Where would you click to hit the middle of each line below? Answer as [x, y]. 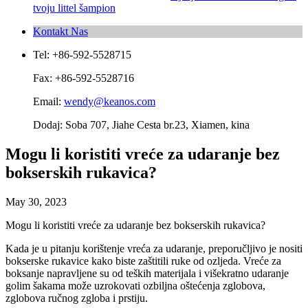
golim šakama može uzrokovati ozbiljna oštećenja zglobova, [135, 285]
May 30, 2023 [36, 201]
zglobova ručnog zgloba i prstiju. [77, 298]
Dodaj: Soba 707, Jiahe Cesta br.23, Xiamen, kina [141, 125]
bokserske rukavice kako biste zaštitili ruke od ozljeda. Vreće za [143, 261]
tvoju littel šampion [74, 8]
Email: [48, 101]
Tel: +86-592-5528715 [82, 55]
